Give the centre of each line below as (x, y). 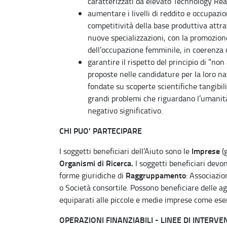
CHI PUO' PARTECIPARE (101, 130)
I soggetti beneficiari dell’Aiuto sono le (125, 151)
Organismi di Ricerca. (96, 163)
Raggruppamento (156, 175)
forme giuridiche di (92, 175)
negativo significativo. (125, 110)
